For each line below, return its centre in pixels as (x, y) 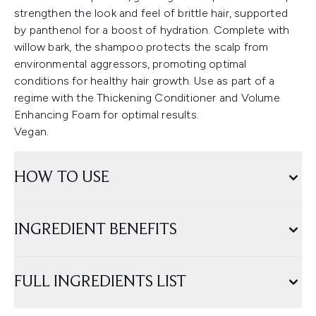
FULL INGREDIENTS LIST (100, 282)
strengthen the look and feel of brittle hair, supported (151, 13)
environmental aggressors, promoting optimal (130, 64)
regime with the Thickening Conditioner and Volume (147, 98)
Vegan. (32, 132)
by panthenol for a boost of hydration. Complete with (152, 30)
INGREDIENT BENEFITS (96, 230)
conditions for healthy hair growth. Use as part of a (145, 81)
